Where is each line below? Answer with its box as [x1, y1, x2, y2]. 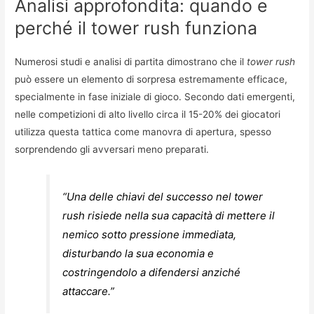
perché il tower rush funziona [15, 17, 258, 39]
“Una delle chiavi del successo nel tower [62, 189, 264, 203]
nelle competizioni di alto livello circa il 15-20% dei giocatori [15, 108, 281, 120]
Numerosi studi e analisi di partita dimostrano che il [15, 55, 247, 67]
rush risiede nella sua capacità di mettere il [62, 208, 275, 222]
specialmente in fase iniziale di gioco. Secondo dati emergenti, [15, 90, 296, 102]
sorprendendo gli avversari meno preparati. [15, 143, 210, 155]
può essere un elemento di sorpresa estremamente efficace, [15, 73, 288, 85]
